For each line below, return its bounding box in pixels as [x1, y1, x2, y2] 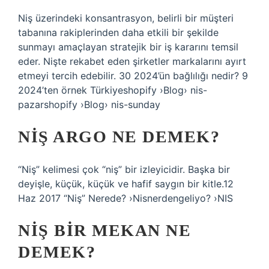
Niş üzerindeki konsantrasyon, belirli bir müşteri [18, 12, 234, 24]
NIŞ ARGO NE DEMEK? [18, 127, 220, 146]
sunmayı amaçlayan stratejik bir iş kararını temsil [18, 41, 238, 53]
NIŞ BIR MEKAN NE [18, 221, 191, 240]
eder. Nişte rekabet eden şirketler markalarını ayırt [18, 55, 246, 67]
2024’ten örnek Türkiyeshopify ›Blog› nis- [18, 84, 207, 96]
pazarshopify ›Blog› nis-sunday [18, 98, 160, 110]
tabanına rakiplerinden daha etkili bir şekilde [18, 26, 219, 38]
